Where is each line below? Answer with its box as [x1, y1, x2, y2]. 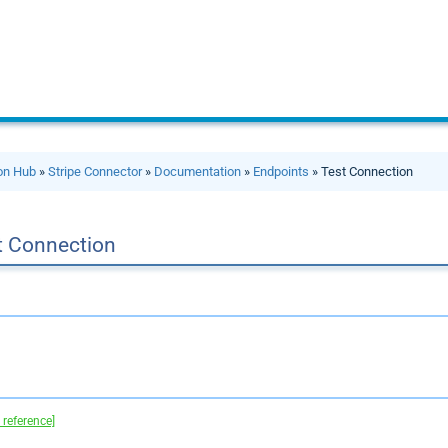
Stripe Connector [48, 164, 143, 179]
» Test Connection [309, 164, 414, 179]
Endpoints [253, 164, 310, 179]
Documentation [154, 164, 242, 179]
